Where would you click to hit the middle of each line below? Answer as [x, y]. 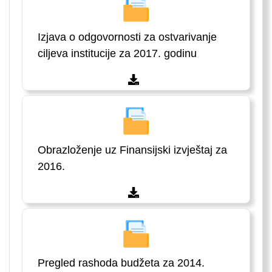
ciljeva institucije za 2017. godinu [117, 54]
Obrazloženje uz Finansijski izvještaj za [132, 150]
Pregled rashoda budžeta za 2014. [121, 263]
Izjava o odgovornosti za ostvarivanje [127, 37]
